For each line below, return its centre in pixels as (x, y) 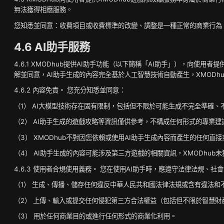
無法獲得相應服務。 (43, 9)
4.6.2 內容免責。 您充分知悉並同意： (70, 90)
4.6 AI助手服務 (52, 46)
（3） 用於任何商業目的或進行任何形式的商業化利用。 (95, 216)
